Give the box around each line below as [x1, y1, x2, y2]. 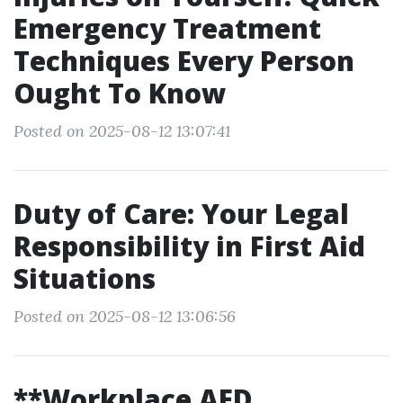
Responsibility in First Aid [13, 228, 365, 264]
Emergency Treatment [13, 10, 321, 47]
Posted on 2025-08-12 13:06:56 [13, 306, 236, 327]
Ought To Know [13, 75, 226, 112]
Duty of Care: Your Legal [13, 195, 349, 232]
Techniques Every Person [13, 42, 354, 79]
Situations [13, 260, 156, 297]
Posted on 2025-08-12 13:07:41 [13, 121, 230, 141]
